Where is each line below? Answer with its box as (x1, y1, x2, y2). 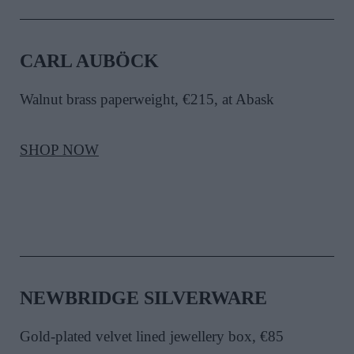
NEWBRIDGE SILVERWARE (20, 288, 267, 309)
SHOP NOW (20, 141, 99, 159)
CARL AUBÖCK (20, 51, 159, 72)
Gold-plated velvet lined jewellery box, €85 (20, 328, 284, 345)
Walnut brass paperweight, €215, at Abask (20, 91, 274, 108)
